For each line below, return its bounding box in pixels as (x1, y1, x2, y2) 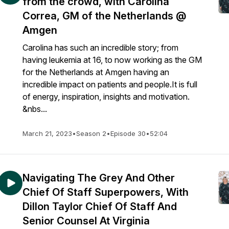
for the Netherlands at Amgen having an (22, 67, 169, 77)
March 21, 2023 (22, 129, 72, 138)
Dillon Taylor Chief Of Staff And (22, 200, 177, 213)
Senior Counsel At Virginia (22, 215, 150, 227)
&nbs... (22, 104, 47, 114)
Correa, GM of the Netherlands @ (22, 10, 186, 22)
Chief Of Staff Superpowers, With (22, 186, 189, 198)
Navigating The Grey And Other (22, 172, 175, 184)
